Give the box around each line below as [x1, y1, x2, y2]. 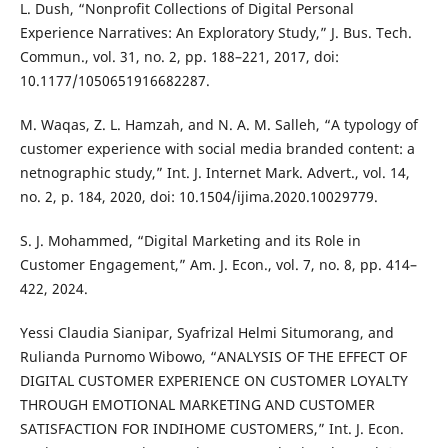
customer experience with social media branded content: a [19, 139, 415, 159]
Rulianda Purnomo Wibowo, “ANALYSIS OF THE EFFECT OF [19, 347, 407, 367]
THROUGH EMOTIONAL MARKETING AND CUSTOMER [19, 395, 375, 415]
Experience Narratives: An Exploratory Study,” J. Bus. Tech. [19, 23, 412, 43]
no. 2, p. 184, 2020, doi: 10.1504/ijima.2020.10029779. [19, 187, 378, 207]
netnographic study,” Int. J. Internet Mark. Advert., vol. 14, [19, 163, 410, 183]
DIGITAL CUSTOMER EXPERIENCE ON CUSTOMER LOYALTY [19, 371, 408, 391]
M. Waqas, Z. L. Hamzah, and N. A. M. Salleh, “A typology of [19, 115, 418, 135]
